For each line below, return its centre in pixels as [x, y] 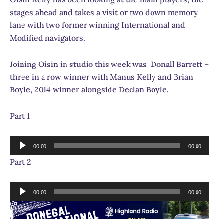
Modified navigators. [47, 37]
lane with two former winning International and [98, 25]
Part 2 [21, 162]
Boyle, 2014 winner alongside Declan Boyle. [89, 89]
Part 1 [20, 116]
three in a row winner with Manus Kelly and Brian [101, 77]
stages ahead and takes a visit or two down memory [104, 12]
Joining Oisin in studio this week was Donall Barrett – [109, 64]
